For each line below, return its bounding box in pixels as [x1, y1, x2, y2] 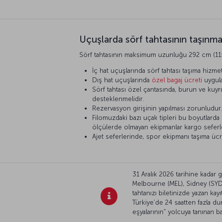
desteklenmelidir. [92, 95, 144, 103]
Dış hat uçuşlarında [92, 76, 152, 84]
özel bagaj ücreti [152, 76, 202, 84]
